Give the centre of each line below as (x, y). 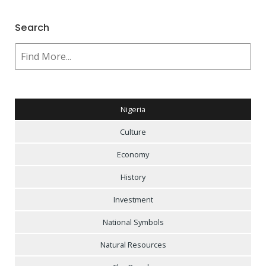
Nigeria (133, 109)
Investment (133, 199)
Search (32, 28)
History (133, 177)
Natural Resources (133, 244)
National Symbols (133, 222)
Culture (133, 132)
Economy (133, 154)
